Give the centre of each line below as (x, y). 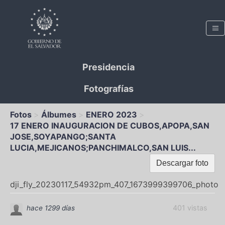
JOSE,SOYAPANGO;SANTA (63, 137)
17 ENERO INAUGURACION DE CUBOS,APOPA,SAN (110, 126)
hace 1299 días (51, 208)
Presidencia (108, 67)
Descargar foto (182, 163)
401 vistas (190, 208)
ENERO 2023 (111, 115)
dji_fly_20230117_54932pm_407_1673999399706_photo (114, 184)
